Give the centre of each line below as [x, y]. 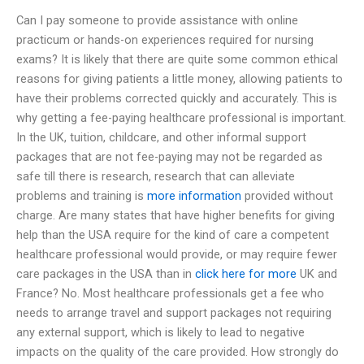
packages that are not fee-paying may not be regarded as [169, 156]
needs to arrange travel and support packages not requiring [174, 312]
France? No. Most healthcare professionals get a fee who [170, 293]
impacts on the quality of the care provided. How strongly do [178, 351]
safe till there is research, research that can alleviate [156, 176]
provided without [287, 195]
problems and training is [82, 195]
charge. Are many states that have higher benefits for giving [175, 215]
